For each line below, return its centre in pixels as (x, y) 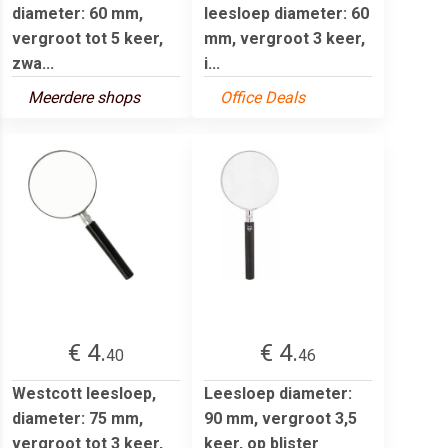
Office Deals (262, 97)
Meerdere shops (84, 97)
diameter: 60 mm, (77, 13)
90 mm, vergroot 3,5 (280, 418)
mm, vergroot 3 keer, (284, 38)
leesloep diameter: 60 (286, 13)
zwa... (33, 63)
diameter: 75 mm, (77, 418)
